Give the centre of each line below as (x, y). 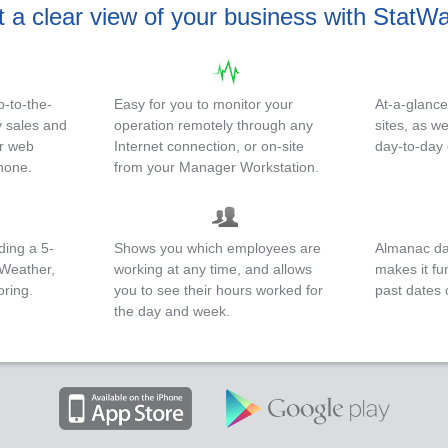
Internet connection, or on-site (208, 146)
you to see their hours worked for (218, 290)
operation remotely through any (213, 125)
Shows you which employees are (217, 248)
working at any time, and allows (212, 269)
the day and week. (171, 311)
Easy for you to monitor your (203, 104)
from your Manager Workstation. (216, 167)
